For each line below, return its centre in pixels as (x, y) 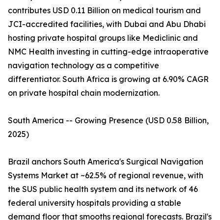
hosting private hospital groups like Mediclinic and (103, 38)
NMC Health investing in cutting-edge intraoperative (108, 52)
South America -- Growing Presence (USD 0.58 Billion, (108, 121)
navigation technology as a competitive (83, 66)
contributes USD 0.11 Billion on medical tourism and (104, 11)
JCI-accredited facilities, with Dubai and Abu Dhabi (107, 24)
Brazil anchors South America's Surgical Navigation (106, 162)
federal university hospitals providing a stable (95, 203)
